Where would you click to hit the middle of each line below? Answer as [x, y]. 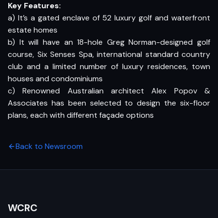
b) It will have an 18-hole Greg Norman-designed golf [109, 42]
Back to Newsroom [49, 146]
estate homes [33, 30]
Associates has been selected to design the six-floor [109, 103]
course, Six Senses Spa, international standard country [109, 54]
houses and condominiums [55, 79]
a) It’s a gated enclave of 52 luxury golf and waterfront [109, 18]
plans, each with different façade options [81, 115]
